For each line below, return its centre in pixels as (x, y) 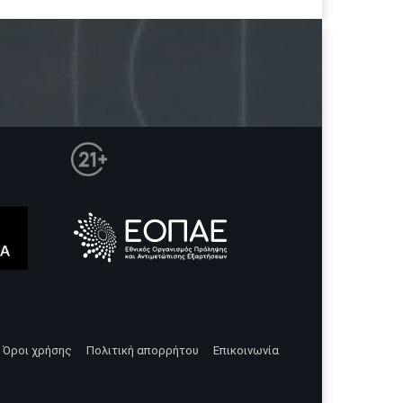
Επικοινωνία (246, 350)
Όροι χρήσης (37, 350)
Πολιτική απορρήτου (143, 350)
